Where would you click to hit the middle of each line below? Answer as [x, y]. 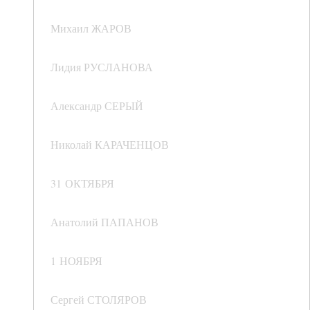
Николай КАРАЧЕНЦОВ [110, 145]
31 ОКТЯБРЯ [82, 183]
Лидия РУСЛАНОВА [102, 67]
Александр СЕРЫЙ [97, 106]
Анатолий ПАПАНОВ [104, 222]
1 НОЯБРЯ [76, 261]
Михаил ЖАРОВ [91, 28]
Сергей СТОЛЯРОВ [99, 300]
